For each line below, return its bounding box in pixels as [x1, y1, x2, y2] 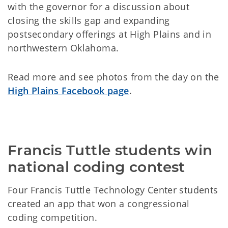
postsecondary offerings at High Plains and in [8, 28, 212, 40]
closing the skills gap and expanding [8, 14, 170, 26]
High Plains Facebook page [8, 84, 129, 97]
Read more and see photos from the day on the [8, 71, 219, 83]
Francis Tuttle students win [8, 141, 213, 159]
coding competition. [8, 211, 98, 223]
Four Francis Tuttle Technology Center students [8, 184, 218, 196]
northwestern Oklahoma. [8, 42, 119, 54]
